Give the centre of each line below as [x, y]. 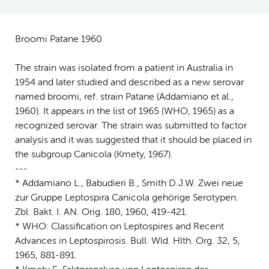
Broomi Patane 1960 [59, 39]
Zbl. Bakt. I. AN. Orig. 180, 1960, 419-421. [101, 212]
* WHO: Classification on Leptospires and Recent [119, 227]
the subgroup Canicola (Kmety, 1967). [94, 155]
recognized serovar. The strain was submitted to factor [131, 126]
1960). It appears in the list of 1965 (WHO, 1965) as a [125, 111]
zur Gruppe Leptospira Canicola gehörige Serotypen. [127, 198]
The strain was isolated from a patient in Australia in [124, 68]
